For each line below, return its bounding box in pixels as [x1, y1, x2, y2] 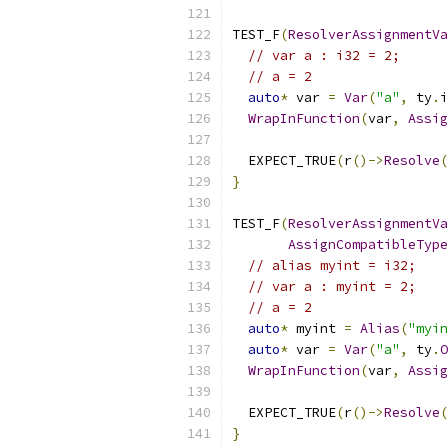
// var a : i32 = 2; [248, 47, 400, 64]
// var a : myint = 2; [248, 278, 416, 295]
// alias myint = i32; [248, 257, 416, 274]
